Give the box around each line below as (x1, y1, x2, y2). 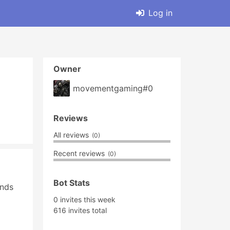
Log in (148, 7, 172, 18)
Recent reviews (53, 149, 107, 158)
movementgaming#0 (73, 83, 153, 93)
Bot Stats (53, 178, 90, 188)
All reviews (53, 130, 91, 139)
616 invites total (53, 206, 107, 215)
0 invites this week (53, 195, 116, 204)
